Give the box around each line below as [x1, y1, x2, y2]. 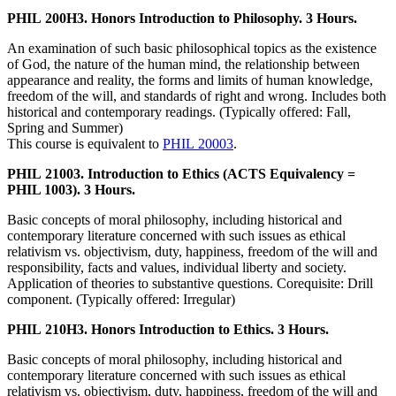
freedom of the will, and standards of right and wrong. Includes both [7, 88, 386, 104]
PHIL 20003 [163, 136, 233, 152]
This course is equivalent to [7, 136, 163, 152]
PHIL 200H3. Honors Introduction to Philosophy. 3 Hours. [7, 11, 357, 27]
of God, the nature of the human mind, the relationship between [7, 57, 360, 72]
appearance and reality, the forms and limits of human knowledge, [7, 72, 373, 88]
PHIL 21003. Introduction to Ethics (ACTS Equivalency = [7, 166, 355, 182]
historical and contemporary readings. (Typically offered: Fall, [7, 104, 351, 120]
